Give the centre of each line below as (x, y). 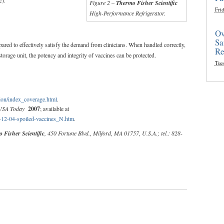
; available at (54, 108)
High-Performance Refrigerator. (127, 13)
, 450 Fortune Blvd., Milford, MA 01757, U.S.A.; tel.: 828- (113, 133)
